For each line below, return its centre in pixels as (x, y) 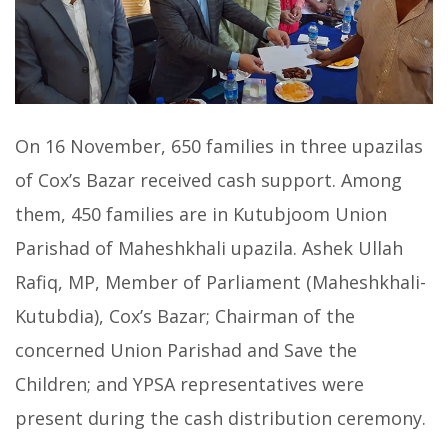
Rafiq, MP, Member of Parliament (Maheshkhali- (220, 281)
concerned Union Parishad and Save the (186, 349)
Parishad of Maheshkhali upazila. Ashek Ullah (209, 247)
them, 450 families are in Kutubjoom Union (201, 213)
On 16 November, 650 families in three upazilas (219, 145)
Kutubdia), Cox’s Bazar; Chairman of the (185, 315)
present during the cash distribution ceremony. (220, 417)
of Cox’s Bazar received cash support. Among (208, 179)
